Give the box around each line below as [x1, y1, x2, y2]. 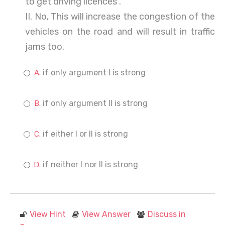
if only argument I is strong [43, 68, 146, 77]
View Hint [30, 209, 66, 219]
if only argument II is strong [43, 98, 148, 108]
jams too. [25, 41, 64, 52]
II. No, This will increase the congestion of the [25, 11, 215, 22]
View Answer [82, 209, 131, 219]
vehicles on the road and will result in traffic [25, 26, 215, 37]
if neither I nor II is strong [43, 160, 138, 169]
